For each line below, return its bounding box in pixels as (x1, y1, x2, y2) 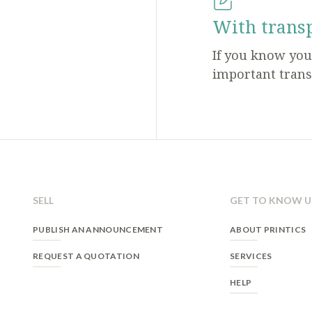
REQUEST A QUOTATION (33, 251, 139, 262)
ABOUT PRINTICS (230, 224, 306, 235)
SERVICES (230, 251, 272, 262)
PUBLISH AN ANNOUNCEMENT (33, 224, 164, 235)
